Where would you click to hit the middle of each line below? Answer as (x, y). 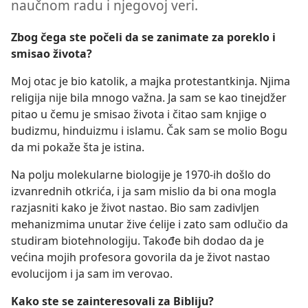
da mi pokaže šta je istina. (78, 147)
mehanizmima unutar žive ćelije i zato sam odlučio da (150, 224)
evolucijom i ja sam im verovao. (92, 273)
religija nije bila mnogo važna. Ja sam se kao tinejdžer (149, 97)
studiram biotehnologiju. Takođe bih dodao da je (137, 240)
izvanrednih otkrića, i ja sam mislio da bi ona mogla (144, 191)
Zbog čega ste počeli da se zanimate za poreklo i (143, 37)
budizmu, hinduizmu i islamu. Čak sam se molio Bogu (149, 130)
